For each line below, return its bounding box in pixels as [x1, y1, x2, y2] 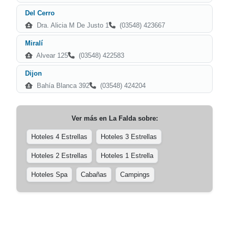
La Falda [108, 114, 136, 122]
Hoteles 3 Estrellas [101, 133, 157, 141]
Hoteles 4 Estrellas [31, 133, 87, 141]
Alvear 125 [35, 52, 68, 59]
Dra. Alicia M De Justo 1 [35, 21, 109, 29]
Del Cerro [25, 9, 55, 17]
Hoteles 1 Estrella [101, 152, 153, 159]
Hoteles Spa [31, 171, 67, 178]
